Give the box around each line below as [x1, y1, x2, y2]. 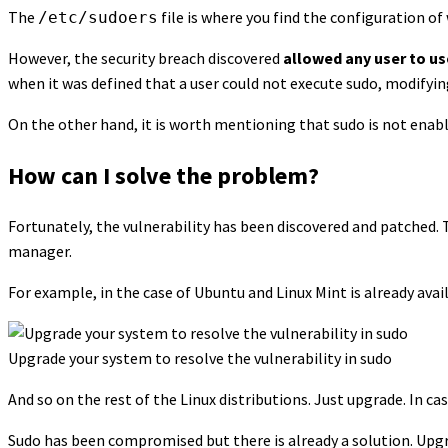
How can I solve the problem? [8, 159, 319, 191]
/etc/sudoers [38, 7, 158, 27]
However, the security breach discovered [8, 47, 280, 68]
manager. [8, 241, 72, 262]
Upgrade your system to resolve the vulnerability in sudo [8, 348, 392, 369]
